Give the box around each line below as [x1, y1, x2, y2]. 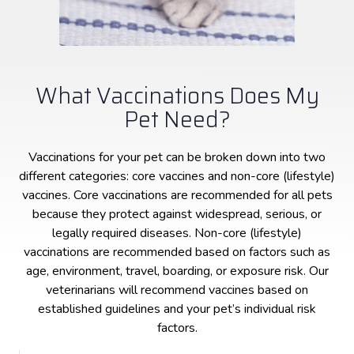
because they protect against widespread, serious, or [32, 205, 322, 224]
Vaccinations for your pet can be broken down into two [28, 149, 326, 167]
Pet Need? [123, 101, 231, 137]
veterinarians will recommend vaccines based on [46, 281, 308, 299]
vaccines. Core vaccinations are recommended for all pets [21, 186, 333, 205]
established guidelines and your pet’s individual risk [38, 300, 316, 318]
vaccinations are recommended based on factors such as [24, 243, 330, 262]
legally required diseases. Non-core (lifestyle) [52, 224, 302, 243]
